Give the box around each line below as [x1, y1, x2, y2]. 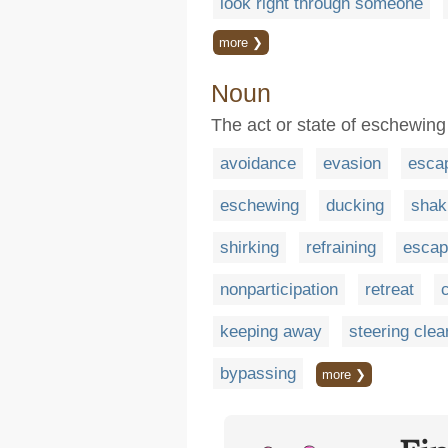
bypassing [220, 363, 296, 383]
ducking [326, 195, 384, 215]
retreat [365, 279, 414, 299]
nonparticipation [220, 279, 338, 299]
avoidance [220, 153, 296, 173]
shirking [220, 237, 279, 257]
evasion [323, 153, 381, 173]
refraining [306, 237, 376, 257]
